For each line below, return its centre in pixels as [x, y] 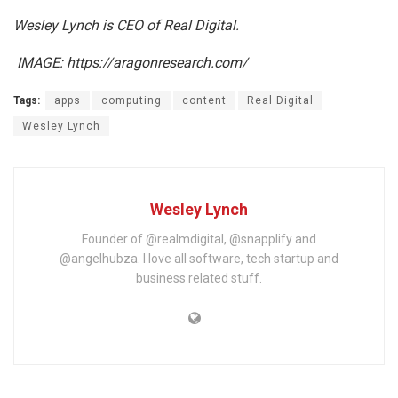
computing [131, 100]
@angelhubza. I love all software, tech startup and [199, 258]
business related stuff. [199, 278]
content [204, 100]
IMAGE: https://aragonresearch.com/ [131, 62]
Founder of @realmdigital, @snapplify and [199, 239]
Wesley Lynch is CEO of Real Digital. [126, 25]
